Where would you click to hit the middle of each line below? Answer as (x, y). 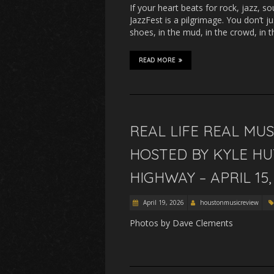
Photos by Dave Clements (181, 223)
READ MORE (157, 60)
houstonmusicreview (229, 202)
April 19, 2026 (163, 202)
